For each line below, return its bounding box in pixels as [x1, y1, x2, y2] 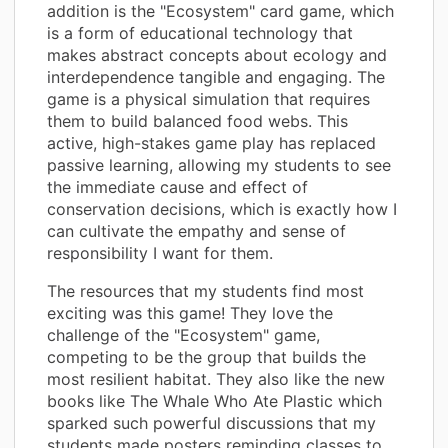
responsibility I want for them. [47, 242, 273, 263]
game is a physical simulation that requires [47, 88, 370, 109]
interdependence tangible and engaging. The [47, 66, 385, 87]
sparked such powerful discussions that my [47, 412, 376, 433]
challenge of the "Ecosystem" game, [47, 324, 320, 345]
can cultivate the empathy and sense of [47, 220, 346, 241]
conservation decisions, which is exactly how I [47, 198, 397, 219]
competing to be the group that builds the [47, 346, 366, 367]
